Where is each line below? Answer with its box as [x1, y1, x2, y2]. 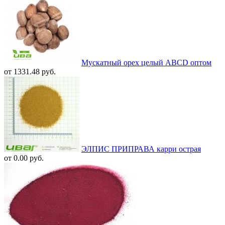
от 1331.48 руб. [4, 67, 56, 76]
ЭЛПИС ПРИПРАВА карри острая [81, 144, 201, 153]
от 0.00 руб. [4, 153, 44, 162]
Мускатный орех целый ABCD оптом [81, 58, 211, 67]
